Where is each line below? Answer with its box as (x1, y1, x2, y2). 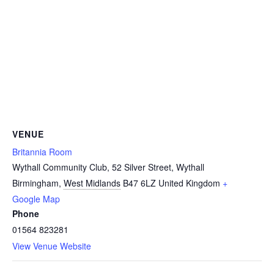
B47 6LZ (123, 177, 156, 190)
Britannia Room (12, 146, 72, 158)
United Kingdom (158, 177, 220, 190)
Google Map (12, 193, 60, 206)
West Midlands (64, 177, 120, 190)
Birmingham (12, 177, 59, 190)
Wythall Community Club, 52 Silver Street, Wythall (12, 161, 204, 174)
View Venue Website (12, 240, 91, 253)
